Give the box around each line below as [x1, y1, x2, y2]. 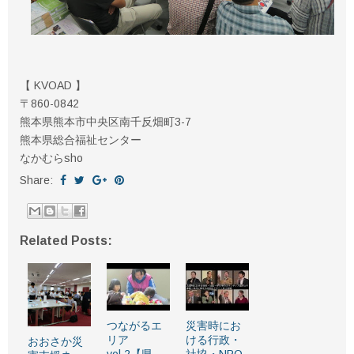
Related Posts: [20, 233, 112, 247]
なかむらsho [20, 151, 83, 164]
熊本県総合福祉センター [20, 133, 141, 146]
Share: [20, 173, 56, 186]
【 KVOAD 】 [20, 78, 86, 92]
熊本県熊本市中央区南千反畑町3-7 [20, 115, 191, 128]
